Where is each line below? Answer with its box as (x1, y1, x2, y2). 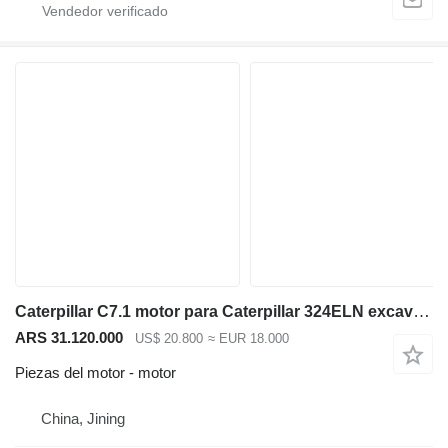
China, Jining (41, 409, 125, 427)
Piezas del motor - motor (15, 363, 176, 381)
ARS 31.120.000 (15, 329, 123, 347)
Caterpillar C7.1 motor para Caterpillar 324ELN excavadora (413, 302, 430, 322)
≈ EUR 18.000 (207, 331, 289, 347)
